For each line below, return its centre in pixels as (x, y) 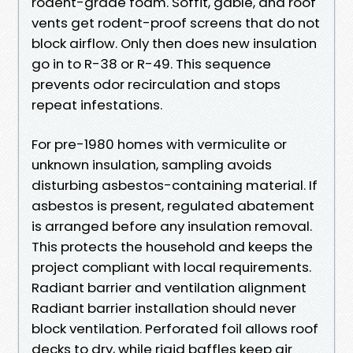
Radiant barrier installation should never (164, 308)
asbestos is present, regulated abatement (173, 205)
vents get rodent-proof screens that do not (176, 22)
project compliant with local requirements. (171, 267)
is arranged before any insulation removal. (172, 226)
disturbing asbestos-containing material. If (175, 185)
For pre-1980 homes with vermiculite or (159, 144)
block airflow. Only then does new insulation (174, 43)
